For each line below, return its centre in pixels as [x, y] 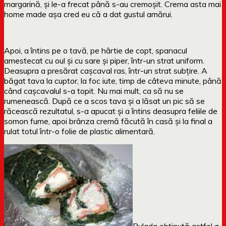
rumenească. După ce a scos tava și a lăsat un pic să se [104, 101]
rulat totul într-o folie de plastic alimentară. [79, 131]
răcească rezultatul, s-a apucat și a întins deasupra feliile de [111, 111]
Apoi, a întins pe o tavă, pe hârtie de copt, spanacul [96, 50]
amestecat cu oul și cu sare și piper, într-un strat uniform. [104, 60]
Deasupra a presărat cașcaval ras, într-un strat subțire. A [106, 70]
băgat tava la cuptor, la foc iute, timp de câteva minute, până [113, 80]
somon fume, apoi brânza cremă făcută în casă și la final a [108, 121]
